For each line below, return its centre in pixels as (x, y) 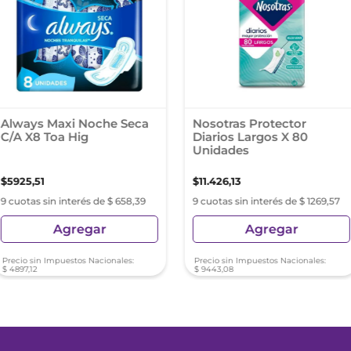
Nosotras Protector (249, 123)
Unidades (221, 150)
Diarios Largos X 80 (250, 137)
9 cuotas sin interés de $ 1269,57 (266, 201)
